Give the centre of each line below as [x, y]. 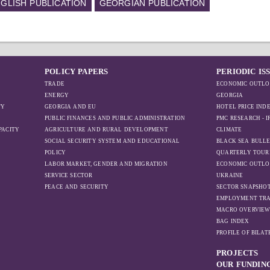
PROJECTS [237, 253]
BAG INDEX [233, 221]
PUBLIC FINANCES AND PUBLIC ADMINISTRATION [115, 118]
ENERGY [57, 95]
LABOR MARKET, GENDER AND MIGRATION [106, 164]
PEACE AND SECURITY [77, 187]
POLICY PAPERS [77, 71]
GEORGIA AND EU [71, 107]
